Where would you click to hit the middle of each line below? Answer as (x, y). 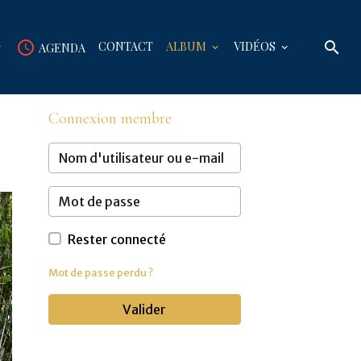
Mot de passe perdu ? (100, 272)
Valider (145, 309)
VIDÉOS (256, 46)
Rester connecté (116, 239)
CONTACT (126, 46)
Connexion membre (110, 118)
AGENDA (60, 47)
